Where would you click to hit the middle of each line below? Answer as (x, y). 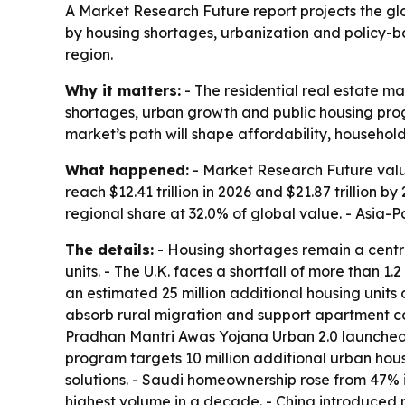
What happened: (127, 170)
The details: (109, 250)
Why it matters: (123, 91)
